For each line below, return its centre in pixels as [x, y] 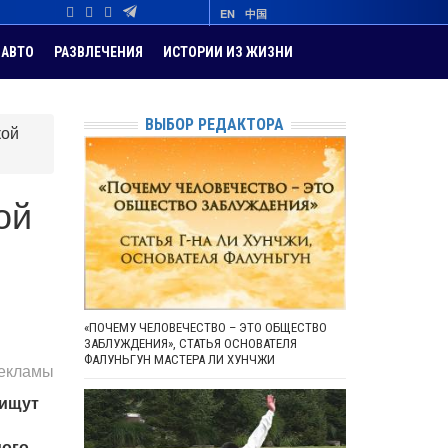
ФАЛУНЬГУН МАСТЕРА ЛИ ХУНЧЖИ [179, 360]
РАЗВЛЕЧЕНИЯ [98, 52]
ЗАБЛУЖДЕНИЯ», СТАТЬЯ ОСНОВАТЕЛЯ [190, 344]
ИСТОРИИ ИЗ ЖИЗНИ [228, 52]
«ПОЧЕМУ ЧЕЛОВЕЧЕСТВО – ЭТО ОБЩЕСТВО [205, 328]
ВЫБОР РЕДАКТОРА [215, 124]
